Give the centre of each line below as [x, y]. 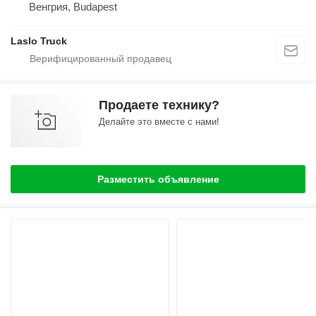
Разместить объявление [158, 179]
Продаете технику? [159, 105]
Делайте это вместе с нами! [159, 121]
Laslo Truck [39, 41]
